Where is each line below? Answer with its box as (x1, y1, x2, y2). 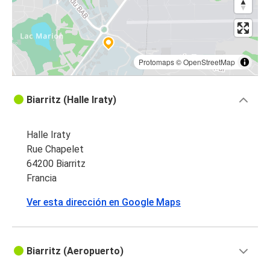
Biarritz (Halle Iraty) (27, 94, 116, 106)
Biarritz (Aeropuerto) (27, 245, 124, 257)
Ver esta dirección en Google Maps (27, 196, 181, 209)
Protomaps (139, 57, 174, 67)
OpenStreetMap (183, 57, 235, 67)
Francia (27, 172, 57, 184)
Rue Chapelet (27, 143, 84, 155)
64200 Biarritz (27, 158, 86, 170)
